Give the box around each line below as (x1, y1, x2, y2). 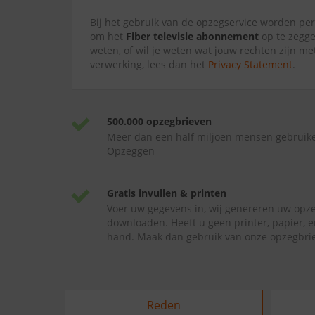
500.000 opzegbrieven (107, 115, 212, 128)
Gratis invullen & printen (107, 186, 226, 200)
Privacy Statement (208, 58, 292, 71)
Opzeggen (107, 144, 155, 157)
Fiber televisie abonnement (126, 30, 259, 43)
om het (90, 30, 126, 43)
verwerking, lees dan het (90, 58, 208, 71)
